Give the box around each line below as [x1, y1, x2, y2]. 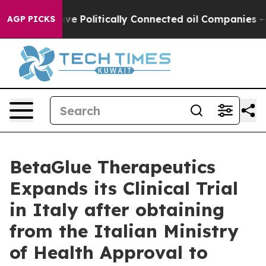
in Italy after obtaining [9, 198, 224, 221]
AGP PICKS [7, 14, 55, 24]
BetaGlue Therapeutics [9, 156, 216, 178]
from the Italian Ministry [9, 220, 239, 242]
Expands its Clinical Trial [9, 177, 238, 199]
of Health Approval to [9, 241, 208, 264]
